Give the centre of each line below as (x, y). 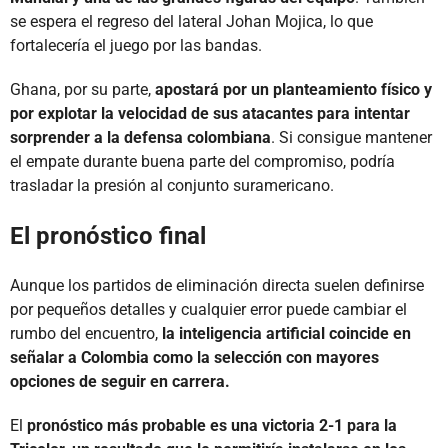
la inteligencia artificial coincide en (286, 333)
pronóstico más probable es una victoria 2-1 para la (212, 425)
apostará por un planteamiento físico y (293, 89)
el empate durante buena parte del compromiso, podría (202, 161)
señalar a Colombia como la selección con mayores (194, 357)
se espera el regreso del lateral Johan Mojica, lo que (191, 21)
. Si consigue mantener (351, 137)
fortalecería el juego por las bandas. (136, 45)
